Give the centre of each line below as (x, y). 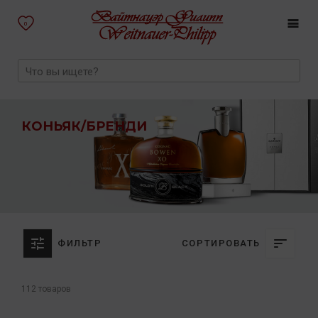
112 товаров (46, 289)
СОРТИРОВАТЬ (221, 243)
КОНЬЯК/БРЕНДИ (84, 126)
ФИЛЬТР (80, 243)
